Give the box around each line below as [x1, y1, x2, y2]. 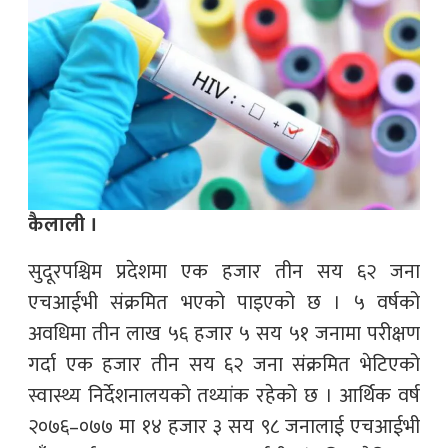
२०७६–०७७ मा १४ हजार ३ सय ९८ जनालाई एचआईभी [28, 409, 420, 444]
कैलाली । [28, 207, 98, 242]
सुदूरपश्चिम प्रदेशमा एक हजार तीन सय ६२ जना [28, 254, 420, 289]
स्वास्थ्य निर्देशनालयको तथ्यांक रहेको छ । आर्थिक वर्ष [28, 378, 420, 413]
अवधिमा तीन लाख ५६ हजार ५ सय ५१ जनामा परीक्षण [28, 316, 420, 351]
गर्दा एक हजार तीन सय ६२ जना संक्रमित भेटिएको [28, 347, 420, 382]
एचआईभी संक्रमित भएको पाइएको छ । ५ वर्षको [28, 285, 420, 320]
